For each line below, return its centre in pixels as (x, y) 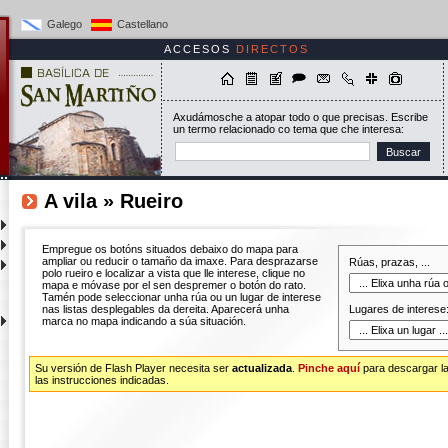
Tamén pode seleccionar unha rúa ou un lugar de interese (181, 297)
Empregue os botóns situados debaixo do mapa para (169, 249)
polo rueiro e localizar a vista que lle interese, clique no (173, 273)
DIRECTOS (269, 49)
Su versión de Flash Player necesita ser (133, 368)
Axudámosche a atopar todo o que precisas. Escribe (300, 117)
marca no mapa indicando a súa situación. (143, 321)
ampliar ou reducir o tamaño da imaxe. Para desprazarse (179, 261)
